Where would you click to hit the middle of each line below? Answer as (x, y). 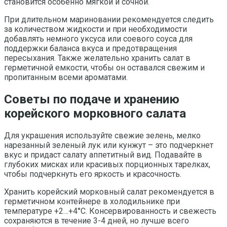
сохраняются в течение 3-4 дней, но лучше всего (97, 221)
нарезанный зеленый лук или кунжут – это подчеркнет (109, 145)
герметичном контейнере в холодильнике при (92, 202)
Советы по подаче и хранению (92, 100)
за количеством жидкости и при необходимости (96, 29)
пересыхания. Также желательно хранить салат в (97, 58)
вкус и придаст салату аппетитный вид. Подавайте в (103, 155)
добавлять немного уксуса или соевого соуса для (98, 39)
